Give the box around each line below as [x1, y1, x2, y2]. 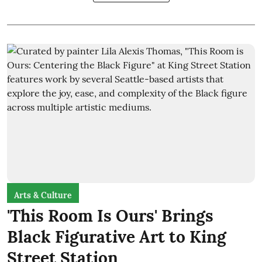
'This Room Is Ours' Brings [7, 205, 213, 226]
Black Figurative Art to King [7, 226, 226, 247]
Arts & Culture [14, 190, 72, 201]
